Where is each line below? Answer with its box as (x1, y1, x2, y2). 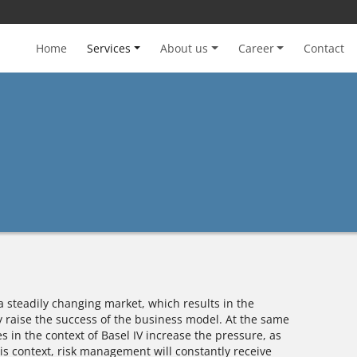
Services (87, 40, 131, 56)
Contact (304, 40, 344, 56)
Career (237, 40, 274, 56)
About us (160, 40, 209, 56)
